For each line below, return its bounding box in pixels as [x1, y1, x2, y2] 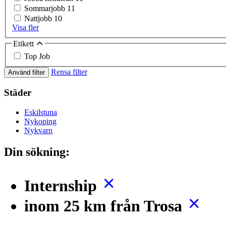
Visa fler [12, 23, 39, 32]
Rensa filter [51, 68, 87, 77]
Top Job [24, 52, 50, 61]
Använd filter [8, 69, 45, 77]
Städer [4, 87, 31, 98]
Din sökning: [4, 145, 70, 158]
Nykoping [24, 117, 56, 126]
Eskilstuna [24, 107, 57, 117]
